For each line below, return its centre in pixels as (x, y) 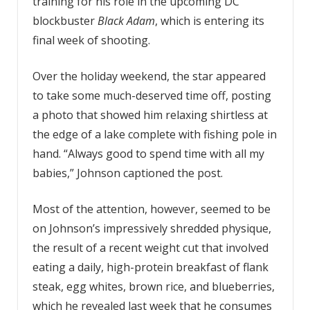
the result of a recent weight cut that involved (150, 247)
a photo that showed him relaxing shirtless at (150, 115)
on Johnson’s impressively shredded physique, (152, 228)
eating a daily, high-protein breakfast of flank (150, 267)
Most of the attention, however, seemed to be (151, 209)
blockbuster (65, 20)
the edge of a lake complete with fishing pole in (154, 134)
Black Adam (126, 20)
